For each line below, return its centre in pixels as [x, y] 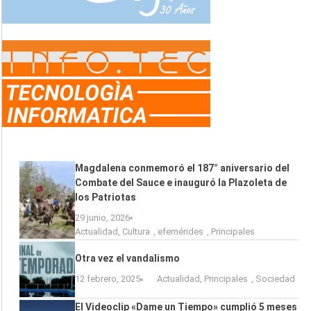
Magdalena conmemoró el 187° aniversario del [182, 168]
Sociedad [275, 279]
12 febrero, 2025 [108, 279]
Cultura [136, 231]
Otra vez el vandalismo [127, 259]
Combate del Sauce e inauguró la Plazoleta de [181, 182]
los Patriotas [106, 197]
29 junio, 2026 [102, 217]
